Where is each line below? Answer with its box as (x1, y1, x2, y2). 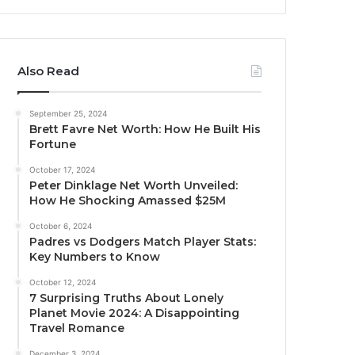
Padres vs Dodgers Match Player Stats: (29, 235, 257, 249)
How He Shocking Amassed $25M (29, 193, 227, 208)
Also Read (17, 63, 80, 78)
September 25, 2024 (29, 109, 108, 118)
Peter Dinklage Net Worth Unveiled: (29, 178, 239, 193)
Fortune (29, 137, 77, 151)
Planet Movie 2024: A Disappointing (29, 306, 240, 320)
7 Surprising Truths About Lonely (29, 291, 224, 305)
